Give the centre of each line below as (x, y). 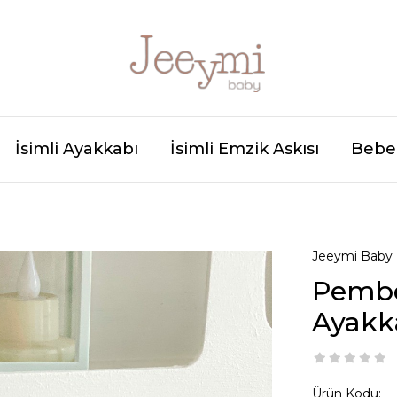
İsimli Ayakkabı (77, 149)
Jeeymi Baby (352, 256)
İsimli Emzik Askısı (245, 149)
